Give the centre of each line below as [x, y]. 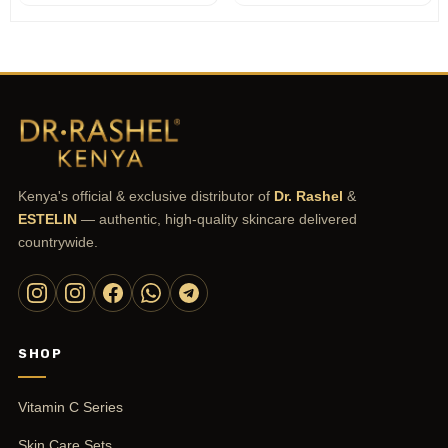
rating [262, 19]
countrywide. [58, 241]
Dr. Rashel [308, 195]
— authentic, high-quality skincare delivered [217, 218]
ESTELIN [47, 218]
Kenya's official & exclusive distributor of [146, 195]
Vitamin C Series [70, 406]
